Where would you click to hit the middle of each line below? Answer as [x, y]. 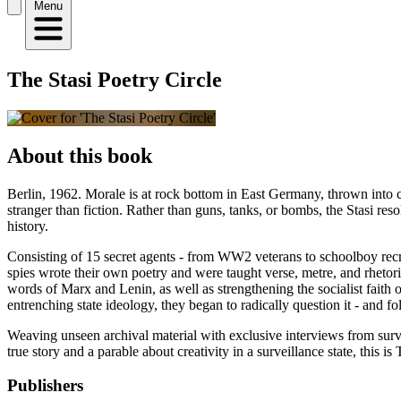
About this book [80, 155]
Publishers [45, 386]
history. [28, 226]
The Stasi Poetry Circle [115, 79]
